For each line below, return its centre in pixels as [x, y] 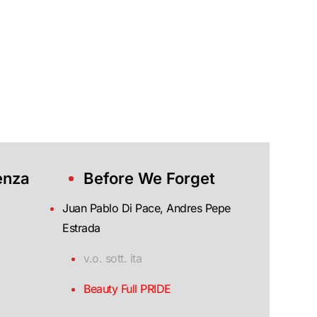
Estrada [81, 228]
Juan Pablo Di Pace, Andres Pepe [146, 208]
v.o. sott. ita [113, 258]
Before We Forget [150, 178]
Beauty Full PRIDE [127, 289]
